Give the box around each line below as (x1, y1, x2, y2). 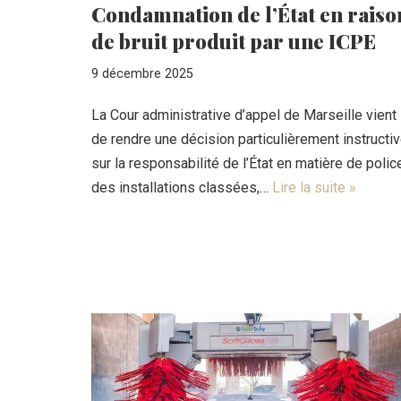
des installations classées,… (91, 178, 272, 196)
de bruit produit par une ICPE (91, 27, 376, 55)
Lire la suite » (272, 178, 356, 196)
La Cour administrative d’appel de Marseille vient (91, 106, 397, 124)
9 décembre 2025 (91, 65, 193, 81)
